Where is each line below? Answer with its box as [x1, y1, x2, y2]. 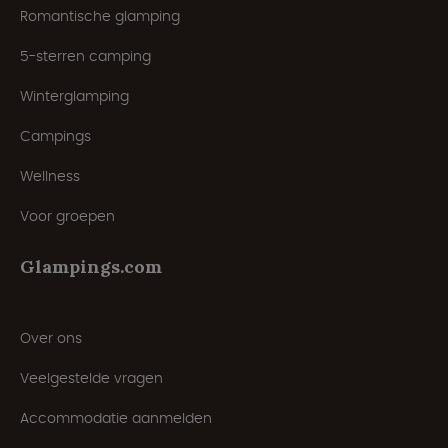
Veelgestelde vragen [20, 368, 163, 389]
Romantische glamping [20, 6, 180, 27]
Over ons [20, 328, 82, 349]
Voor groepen [20, 206, 115, 227]
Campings [20, 126, 91, 147]
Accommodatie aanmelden [20, 408, 212, 429]
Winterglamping [20, 86, 129, 107]
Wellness [20, 166, 80, 187]
